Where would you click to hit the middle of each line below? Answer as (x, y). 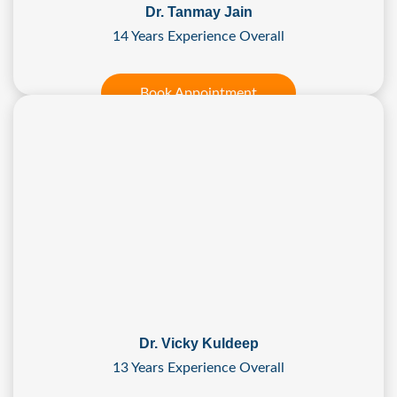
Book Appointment (198, 93)
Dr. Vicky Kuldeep (198, 344)
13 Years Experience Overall (198, 368)
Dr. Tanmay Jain (198, 12)
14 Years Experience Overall (198, 37)
